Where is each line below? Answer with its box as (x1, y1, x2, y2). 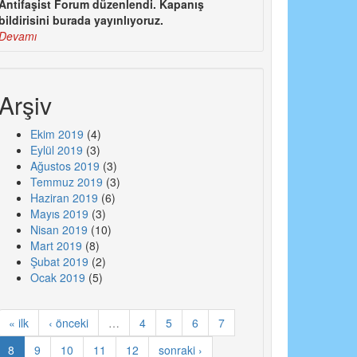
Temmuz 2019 (29, 174, 103, 190)
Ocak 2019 (29, 269, 85, 286)
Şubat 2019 (29, 253, 88, 270)
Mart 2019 (29, 237, 82, 254)
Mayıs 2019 (29, 206, 88, 222)
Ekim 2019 (29, 126, 84, 143)
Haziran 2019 (29, 190, 98, 206)
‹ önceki (48, 315, 88, 331)
